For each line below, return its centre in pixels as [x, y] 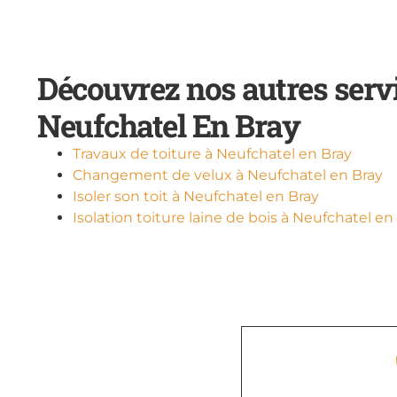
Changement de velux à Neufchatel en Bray [228, 175]
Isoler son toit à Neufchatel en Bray [196, 196]
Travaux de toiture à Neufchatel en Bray [212, 153]
